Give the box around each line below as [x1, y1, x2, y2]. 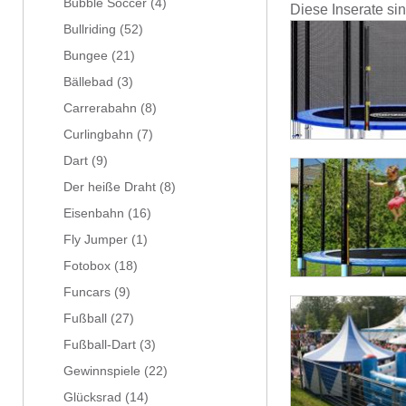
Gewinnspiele [63, 364, 140, 378]
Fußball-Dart [63, 338, 136, 352]
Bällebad [63, 75, 113, 89]
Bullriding [63, 23, 116, 36]
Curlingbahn [63, 128, 133, 141]
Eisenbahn [63, 207, 124, 220]
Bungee [63, 49, 108, 63]
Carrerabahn [63, 101, 137, 115]
